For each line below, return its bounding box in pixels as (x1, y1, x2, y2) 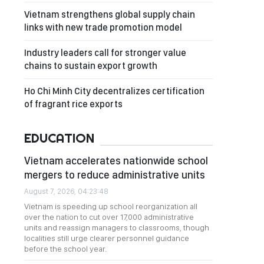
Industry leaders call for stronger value (24, 47, 186, 58)
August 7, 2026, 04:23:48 (24, 187, 108, 196)
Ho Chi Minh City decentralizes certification (24, 85, 204, 97)
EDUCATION (24, 130, 94, 146)
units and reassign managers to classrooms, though (24, 223, 209, 232)
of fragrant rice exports (24, 98, 123, 110)
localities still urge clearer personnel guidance (24, 233, 189, 243)
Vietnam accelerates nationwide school (24, 154, 208, 167)
